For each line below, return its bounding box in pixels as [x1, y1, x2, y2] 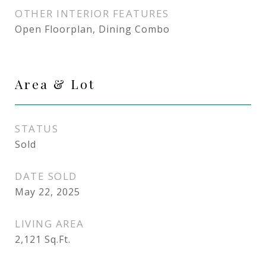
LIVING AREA [15, 217, 84, 230]
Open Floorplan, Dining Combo [15, 23, 170, 36]
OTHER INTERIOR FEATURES [15, 7, 169, 20]
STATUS [15, 122, 58, 135]
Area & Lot [15, 75, 95, 92]
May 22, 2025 [15, 185, 80, 198]
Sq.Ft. [45, 233, 71, 246]
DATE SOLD [15, 169, 77, 183]
